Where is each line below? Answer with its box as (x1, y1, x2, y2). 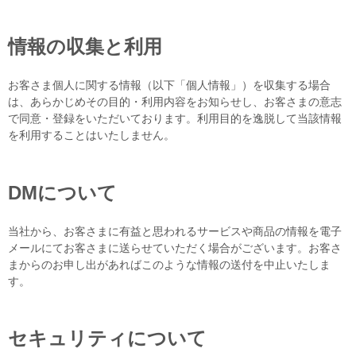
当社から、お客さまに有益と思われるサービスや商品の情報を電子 (8, 224, 342, 238)
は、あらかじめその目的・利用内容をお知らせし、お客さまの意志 (8, 95, 342, 108)
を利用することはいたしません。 (8, 128, 175, 141)
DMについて (8, 181, 117, 203)
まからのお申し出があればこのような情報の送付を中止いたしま (8, 257, 331, 271)
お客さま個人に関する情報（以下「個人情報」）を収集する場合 (8, 78, 331, 91)
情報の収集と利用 (8, 35, 162, 57)
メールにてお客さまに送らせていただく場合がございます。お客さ (8, 241, 342, 254)
